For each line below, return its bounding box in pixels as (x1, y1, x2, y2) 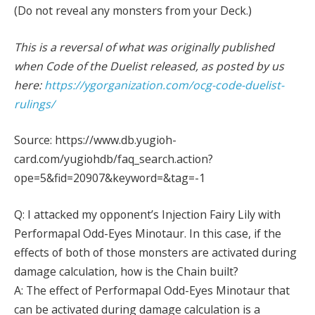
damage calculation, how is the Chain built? (14, 263, 238, 279)
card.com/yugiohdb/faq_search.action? (14, 151, 213, 167)
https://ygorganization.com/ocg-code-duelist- (44, 77, 284, 93)
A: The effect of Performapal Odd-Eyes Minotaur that (14, 282, 290, 298)
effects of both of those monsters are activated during (14, 244, 297, 260)
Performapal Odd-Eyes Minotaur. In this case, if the (14, 225, 281, 241)
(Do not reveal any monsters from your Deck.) (14, 3, 252, 19)
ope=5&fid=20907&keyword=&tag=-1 (14, 170, 205, 186)
